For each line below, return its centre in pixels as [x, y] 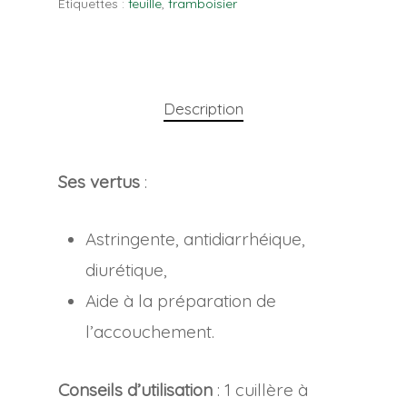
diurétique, [126, 269]
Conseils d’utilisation [135, 389]
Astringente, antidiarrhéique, [195, 238]
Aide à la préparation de [181, 300]
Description [203, 109]
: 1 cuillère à [260, 389]
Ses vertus [99, 182]
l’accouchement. [150, 331]
